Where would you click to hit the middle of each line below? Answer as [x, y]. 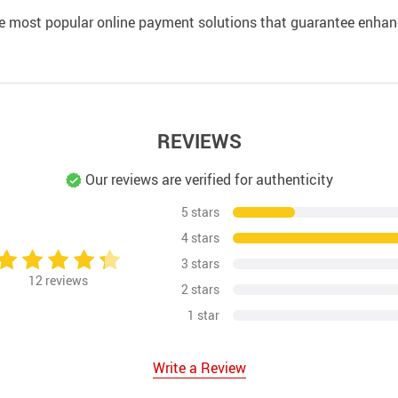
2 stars [201, 290]
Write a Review [199, 368]
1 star [204, 315]
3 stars [201, 264]
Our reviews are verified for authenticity [207, 179]
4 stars [201, 238]
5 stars [201, 212]
